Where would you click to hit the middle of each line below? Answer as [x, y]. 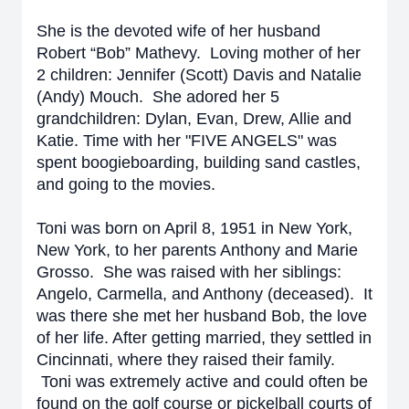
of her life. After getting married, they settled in [204, 338]
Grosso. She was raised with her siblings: [189, 272]
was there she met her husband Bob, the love [202, 316]
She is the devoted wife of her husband [178, 31]
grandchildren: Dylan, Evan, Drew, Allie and [194, 119]
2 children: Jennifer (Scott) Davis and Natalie [199, 75]
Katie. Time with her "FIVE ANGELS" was [187, 141]
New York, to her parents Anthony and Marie [197, 250]
